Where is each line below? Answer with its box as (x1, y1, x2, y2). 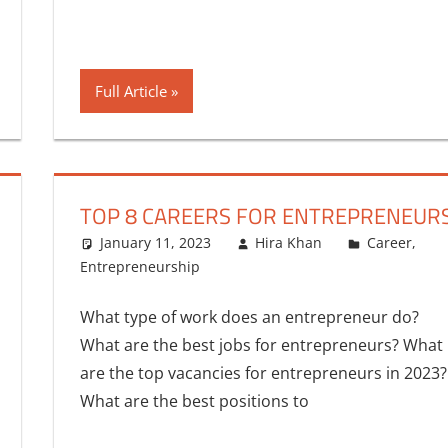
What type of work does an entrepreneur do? (79, 306, 419, 329)
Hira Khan (255, 233, 323, 253)
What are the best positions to (79, 390, 309, 413)
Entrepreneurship (79, 257, 200, 277)
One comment (240, 257, 336, 277)
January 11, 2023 (99, 233, 211, 253)
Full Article (94, 81, 167, 102)
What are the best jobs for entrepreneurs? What (79, 334, 443, 357)
